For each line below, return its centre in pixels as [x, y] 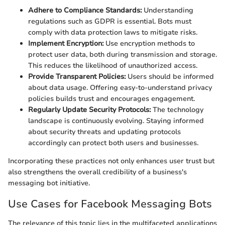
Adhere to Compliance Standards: [85, 11]
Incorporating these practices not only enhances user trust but [111, 161]
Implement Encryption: [66, 44]
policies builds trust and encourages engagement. [111, 99]
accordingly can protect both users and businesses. [113, 143]
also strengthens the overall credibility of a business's [97, 172]
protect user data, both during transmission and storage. [123, 55]
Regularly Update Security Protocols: [89, 110]
